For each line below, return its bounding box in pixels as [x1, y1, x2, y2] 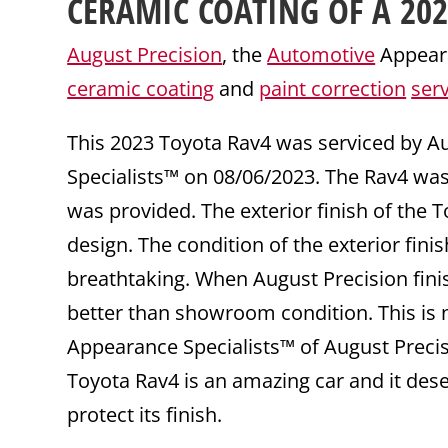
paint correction [259, 75, 407, 103]
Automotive [267, 41, 376, 69]
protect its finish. [67, 401, 223, 429]
